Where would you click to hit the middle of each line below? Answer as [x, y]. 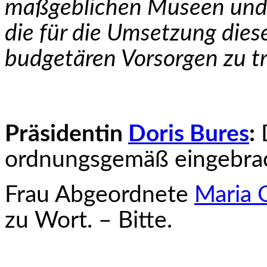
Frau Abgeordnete [100, 195]
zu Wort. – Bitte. [89, 221]
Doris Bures [189, 134]
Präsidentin [66, 134]
